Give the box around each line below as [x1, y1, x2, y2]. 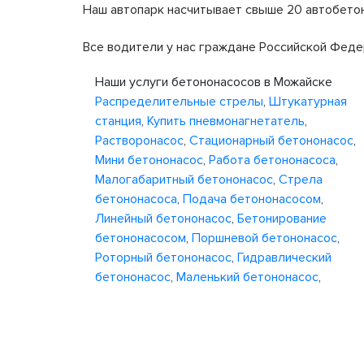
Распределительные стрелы [95, 93, 263, 110]
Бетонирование [237, 210, 327, 227]
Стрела [279, 171, 323, 188]
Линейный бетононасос [95, 210, 232, 227]
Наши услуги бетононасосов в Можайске [95, 74, 332, 90]
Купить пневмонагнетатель [147, 113, 305, 129]
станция [95, 113, 141, 129]
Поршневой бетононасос [192, 230, 337, 246]
